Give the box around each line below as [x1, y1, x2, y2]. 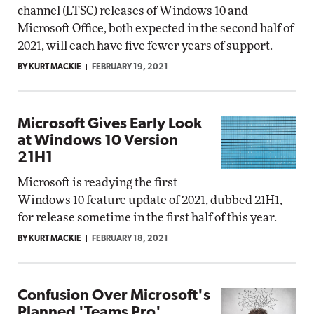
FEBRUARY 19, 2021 [92, 63, 168, 71]
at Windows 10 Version [18, 133, 178, 149]
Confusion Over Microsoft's [18, 288, 210, 304]
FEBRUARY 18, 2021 [92, 235, 168, 243]
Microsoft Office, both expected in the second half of [18, 22, 294, 34]
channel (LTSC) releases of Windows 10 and [18, 5, 248, 17]
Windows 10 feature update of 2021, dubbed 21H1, [18, 194, 282, 206]
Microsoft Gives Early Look [18, 116, 202, 132]
